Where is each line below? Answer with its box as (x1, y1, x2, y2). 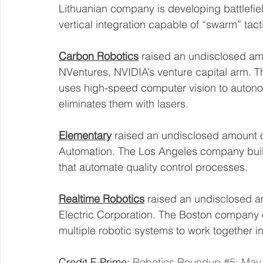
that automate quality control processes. (59, 160, 251, 174)
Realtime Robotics (59, 191, 144, 205)
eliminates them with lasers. (59, 96, 191, 110)
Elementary (59, 128, 112, 142)
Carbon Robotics (59, 49, 139, 63)
